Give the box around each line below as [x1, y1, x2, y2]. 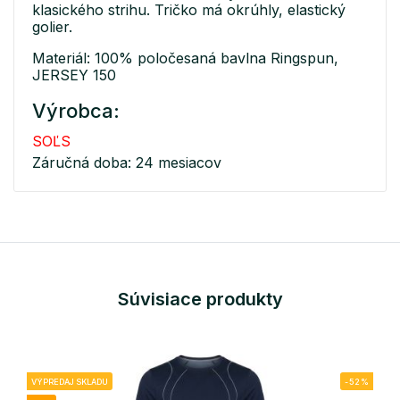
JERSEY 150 [32, 66, 116, 85]
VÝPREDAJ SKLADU [31, 377, 108, 387]
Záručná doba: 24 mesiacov [32, 154, 221, 172]
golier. [32, 18, 72, 37]
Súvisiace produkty [117, 288, 283, 311]
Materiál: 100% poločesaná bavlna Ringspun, [32, 49, 338, 68]
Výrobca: [32, 99, 120, 123]
